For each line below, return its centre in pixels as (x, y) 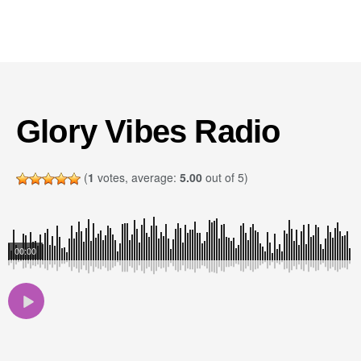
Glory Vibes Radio (148, 131)
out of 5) (225, 177)
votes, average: (137, 177)
